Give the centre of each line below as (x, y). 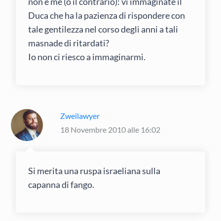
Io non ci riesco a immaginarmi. (87, 57)
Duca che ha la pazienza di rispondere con (107, 16)
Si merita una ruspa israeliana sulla (94, 170)
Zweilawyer (80, 115)
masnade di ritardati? (69, 43)
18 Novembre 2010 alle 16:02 (110, 129)
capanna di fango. (61, 184)
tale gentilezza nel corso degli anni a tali (103, 29)
